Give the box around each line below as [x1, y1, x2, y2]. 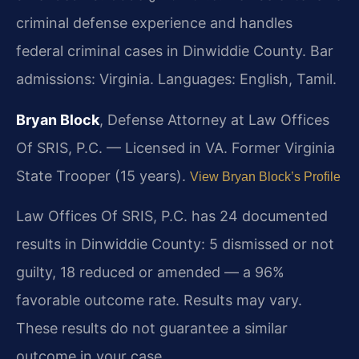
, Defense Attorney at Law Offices [99, 111, 329, 128]
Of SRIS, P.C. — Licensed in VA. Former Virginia [16, 139, 335, 156]
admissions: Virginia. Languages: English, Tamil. [16, 70, 337, 87]
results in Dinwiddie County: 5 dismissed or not [16, 236, 334, 253]
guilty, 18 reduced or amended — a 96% [16, 264, 284, 281]
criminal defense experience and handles [16, 14, 292, 31]
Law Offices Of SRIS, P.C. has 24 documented [16, 208, 328, 225]
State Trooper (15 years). [16, 167, 190, 184]
